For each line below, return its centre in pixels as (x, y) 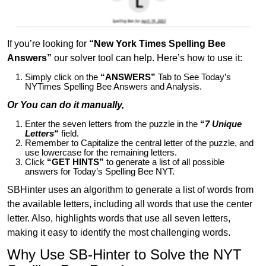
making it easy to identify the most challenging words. (119, 232)
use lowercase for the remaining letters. (101, 152)
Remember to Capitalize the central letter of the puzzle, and (139, 143)
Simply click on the (61, 77)
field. (69, 133)
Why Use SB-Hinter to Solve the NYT (124, 254)
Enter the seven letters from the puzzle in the (111, 124)
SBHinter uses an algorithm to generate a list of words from (130, 189)
